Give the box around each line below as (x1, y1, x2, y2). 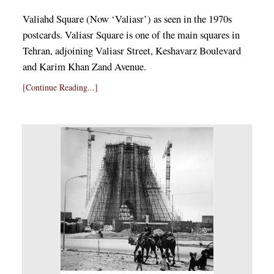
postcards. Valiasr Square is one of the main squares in (22, 27, 240, 42)
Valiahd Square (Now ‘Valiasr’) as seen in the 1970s (22, 11, 232, 26)
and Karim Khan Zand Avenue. (22, 59, 146, 73)
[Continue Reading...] (22, 81, 98, 93)
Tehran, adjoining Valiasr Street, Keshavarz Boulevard (22, 43, 241, 57)
